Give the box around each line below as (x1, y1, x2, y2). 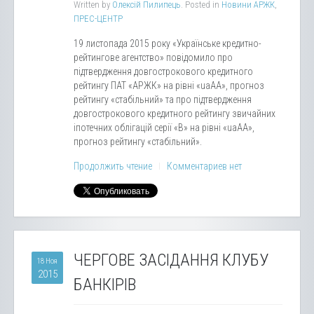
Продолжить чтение (74, 161, 152, 172)
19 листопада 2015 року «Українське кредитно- (74, 38, 261, 49)
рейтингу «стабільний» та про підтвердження (74, 94, 252, 105)
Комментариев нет (167, 161, 242, 172)
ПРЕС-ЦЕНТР (74, 13, 123, 24)
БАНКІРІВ (74, 275, 136, 294)
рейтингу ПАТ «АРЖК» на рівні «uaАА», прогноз (74, 80, 264, 91)
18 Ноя (37, 257, 57, 266)
